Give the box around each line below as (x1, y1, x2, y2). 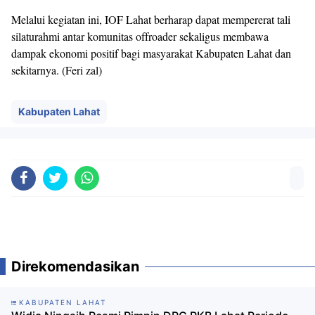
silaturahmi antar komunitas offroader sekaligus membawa (11, 29, 269, 44)
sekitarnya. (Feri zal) (11, 63, 102, 78)
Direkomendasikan (11, 258, 139, 276)
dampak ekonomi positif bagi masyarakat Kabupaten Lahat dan (11, 46, 291, 61)
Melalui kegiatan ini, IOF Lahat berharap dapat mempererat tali (11, 12, 290, 27)
